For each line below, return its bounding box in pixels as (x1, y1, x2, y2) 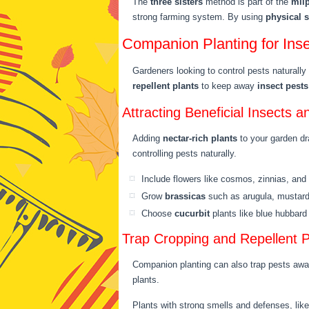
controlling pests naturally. (132, 148, 237, 159)
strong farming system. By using (132, 12, 266, 22)
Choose (141, 208, 175, 219)
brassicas (165, 191, 206, 201)
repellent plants (132, 81, 199, 91)
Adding (132, 133, 163, 143)
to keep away (199, 81, 257, 91)
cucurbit (175, 208, 210, 219)
